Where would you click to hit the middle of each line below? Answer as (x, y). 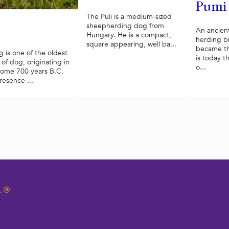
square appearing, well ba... (131, 44)
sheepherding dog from (125, 26)
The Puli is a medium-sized (129, 16)
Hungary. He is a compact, (129, 35)
